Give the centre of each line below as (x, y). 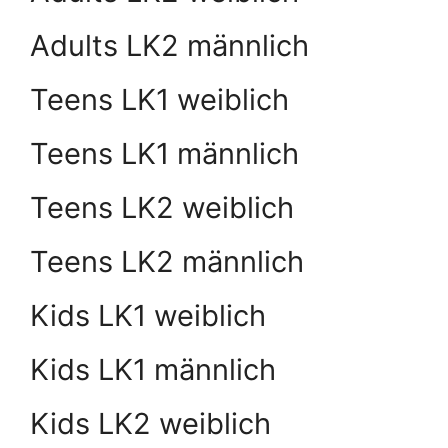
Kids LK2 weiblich (150, 424)
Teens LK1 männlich (164, 154)
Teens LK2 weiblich (162, 208)
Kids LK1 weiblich (148, 316)
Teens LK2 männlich (167, 262)
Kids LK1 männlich (153, 370)
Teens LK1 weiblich (159, 100)
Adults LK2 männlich (169, 46)
